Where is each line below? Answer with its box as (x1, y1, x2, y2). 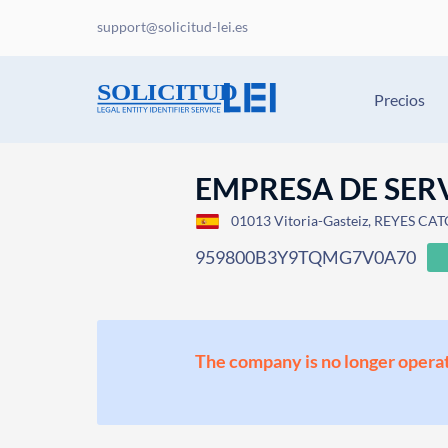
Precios (374, 90, 425, 109)
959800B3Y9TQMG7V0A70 (195, 246, 417, 268)
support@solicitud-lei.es (97, 18, 248, 35)
